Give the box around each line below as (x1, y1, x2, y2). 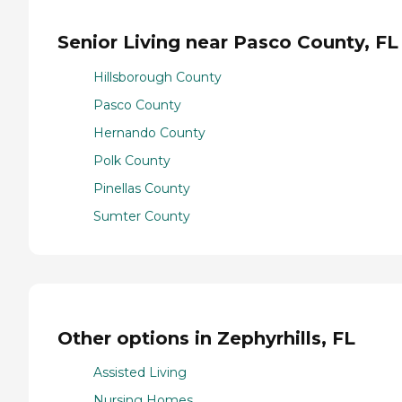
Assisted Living (93, 364, 187, 381)
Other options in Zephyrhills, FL (57, 327, 355, 349)
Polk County (93, 153, 170, 170)
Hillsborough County (93, 69, 222, 86)
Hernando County (93, 125, 205, 142)
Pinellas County (93, 180, 190, 197)
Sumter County (93, 208, 190, 225)
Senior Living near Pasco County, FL (57, 31, 398, 54)
